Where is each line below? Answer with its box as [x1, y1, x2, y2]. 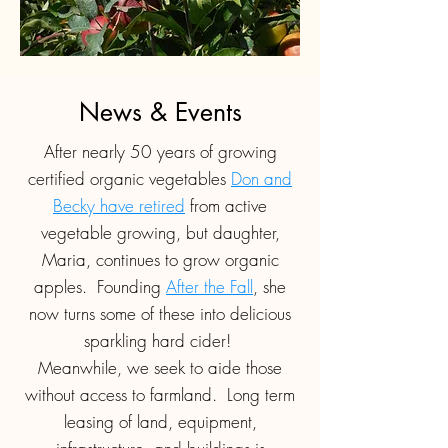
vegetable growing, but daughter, [40, 220, 280, 244]
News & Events [78, 95, 242, 128]
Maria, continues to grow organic [41, 247, 279, 271]
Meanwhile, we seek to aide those [38, 355, 282, 379]
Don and [231, 166, 292, 190]
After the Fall [166, 274, 253, 298]
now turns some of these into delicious [29, 301, 291, 325]
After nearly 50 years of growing [43, 139, 277, 163]
